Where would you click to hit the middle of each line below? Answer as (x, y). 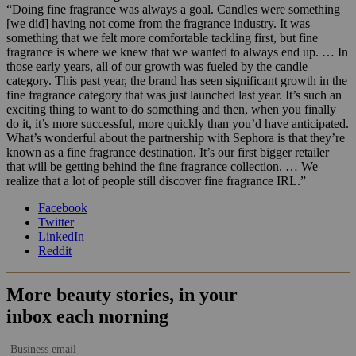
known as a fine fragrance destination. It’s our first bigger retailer (168, 153)
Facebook (63, 208)
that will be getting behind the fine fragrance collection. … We (162, 167)
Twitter (56, 222)
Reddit (55, 251)
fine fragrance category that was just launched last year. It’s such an (174, 95)
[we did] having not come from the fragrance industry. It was (158, 24)
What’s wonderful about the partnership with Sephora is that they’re (176, 138)
